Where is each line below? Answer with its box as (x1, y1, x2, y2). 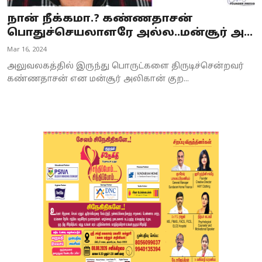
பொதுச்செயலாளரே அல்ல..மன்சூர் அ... (7, 26, 253, 40)
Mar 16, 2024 (7, 46, 46, 54)
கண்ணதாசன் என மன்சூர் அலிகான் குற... (7, 74, 189, 85)
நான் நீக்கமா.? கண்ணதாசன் (7, 12, 193, 26)
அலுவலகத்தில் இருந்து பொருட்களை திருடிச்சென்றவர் (7, 61, 244, 72)
